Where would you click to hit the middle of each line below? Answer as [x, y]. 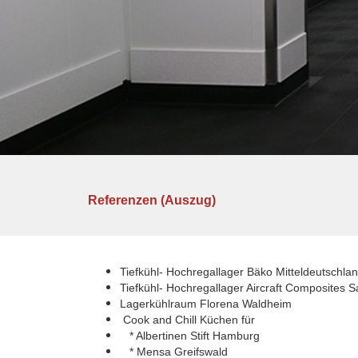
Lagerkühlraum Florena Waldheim [206, 303]
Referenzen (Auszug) [152, 200]
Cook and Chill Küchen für [187, 319]
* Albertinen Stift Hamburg [190, 335]
